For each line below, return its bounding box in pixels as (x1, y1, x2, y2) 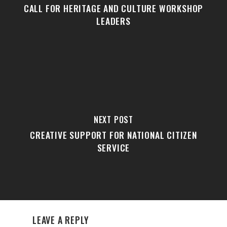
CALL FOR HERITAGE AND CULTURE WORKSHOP (23, 2, 204, 15)
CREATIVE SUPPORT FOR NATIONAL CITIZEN (30, 128, 197, 141)
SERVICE (97, 141, 130, 154)
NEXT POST (93, 113, 134, 126)
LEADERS (96, 14, 131, 27)
